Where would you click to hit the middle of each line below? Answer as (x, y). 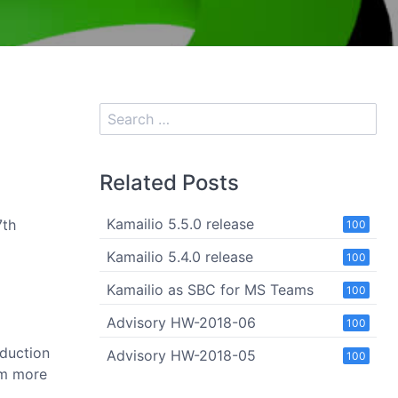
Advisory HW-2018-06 (181, 322)
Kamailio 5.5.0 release (180, 224)
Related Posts (169, 183)
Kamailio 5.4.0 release (180, 257)
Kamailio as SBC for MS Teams (210, 290)
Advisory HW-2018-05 (181, 355)
